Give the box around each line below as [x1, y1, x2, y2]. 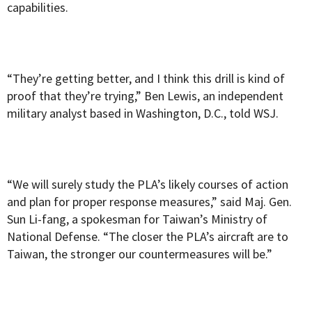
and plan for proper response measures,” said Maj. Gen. [7, 194, 292, 210]
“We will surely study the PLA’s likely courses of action [7, 176, 288, 193]
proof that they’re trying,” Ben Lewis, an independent [7, 88, 283, 104]
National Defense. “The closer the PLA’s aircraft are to [7, 228, 288, 245]
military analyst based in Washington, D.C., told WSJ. [7, 105, 279, 122]
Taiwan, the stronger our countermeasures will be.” [7, 246, 272, 263]
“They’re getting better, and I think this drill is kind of [7, 70, 285, 87]
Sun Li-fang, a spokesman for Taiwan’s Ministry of [7, 211, 267, 228]
